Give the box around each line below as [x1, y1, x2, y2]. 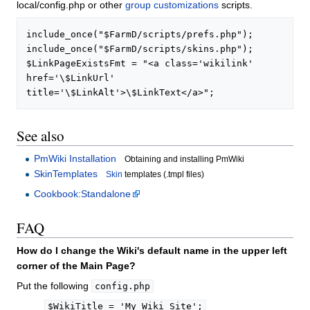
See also [17, 126, 64, 146]
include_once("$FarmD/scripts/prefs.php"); [26, 29, 254, 40]
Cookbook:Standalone [33, 188, 131, 200]
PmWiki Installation [33, 153, 116, 165]
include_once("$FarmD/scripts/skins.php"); [26, 44, 254, 55]
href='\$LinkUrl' [26, 73, 116, 84]
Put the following [17, 280, 91, 292]
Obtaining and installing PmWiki [124, 154, 244, 164]
